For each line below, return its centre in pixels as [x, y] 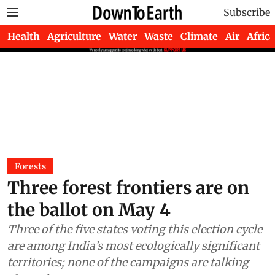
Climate [199, 36]
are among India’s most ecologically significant [134, 246]
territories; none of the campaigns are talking [128, 262]
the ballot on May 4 [89, 210]
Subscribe [247, 12]
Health [24, 36]
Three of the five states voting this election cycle [135, 229]
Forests [30, 166]
